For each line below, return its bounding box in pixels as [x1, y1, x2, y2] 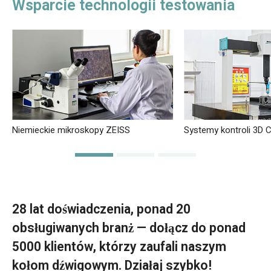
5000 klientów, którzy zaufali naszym [11, 237, 226, 256]
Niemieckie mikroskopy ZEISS [11, 123, 130, 137]
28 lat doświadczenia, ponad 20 [11, 200, 191, 219]
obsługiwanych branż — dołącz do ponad [11, 218, 246, 238]
